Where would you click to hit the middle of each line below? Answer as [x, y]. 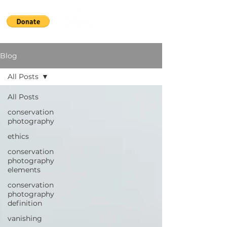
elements [24, 170]
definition [25, 203]
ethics [18, 136]
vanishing [25, 218]
